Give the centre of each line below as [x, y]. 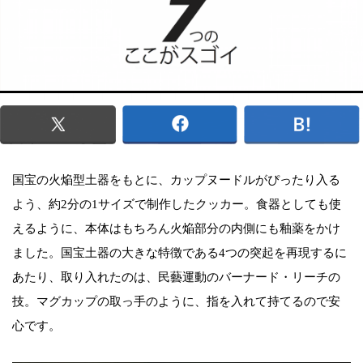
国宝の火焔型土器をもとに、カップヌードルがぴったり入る [176, 179]
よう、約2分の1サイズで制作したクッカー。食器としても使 [177, 204]
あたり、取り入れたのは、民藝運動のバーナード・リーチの [176, 277]
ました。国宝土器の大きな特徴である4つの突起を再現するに [179, 252]
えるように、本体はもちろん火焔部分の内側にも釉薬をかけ [176, 228]
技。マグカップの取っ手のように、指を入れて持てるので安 [176, 301]
